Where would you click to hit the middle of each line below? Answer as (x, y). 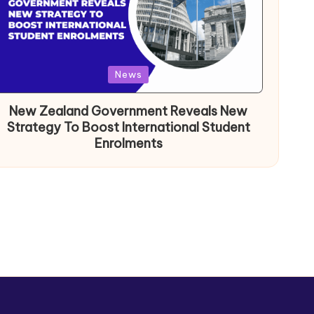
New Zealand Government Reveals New (129, 111)
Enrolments (128, 143)
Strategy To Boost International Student (128, 127)
